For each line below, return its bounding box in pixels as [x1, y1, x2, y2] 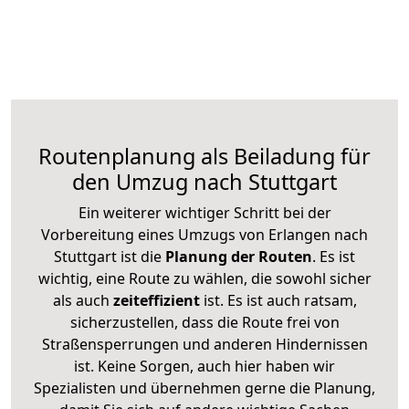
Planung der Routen [162, 246, 312, 267]
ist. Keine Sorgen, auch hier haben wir [74, 355, 335, 376]
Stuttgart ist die [54, 246, 162, 267]
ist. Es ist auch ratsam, [199, 289, 357, 310]
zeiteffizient [112, 289, 200, 310]
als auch [52, 289, 113, 310]
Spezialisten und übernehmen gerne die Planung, [34, 377, 375, 398]
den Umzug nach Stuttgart [72, 166, 337, 196]
